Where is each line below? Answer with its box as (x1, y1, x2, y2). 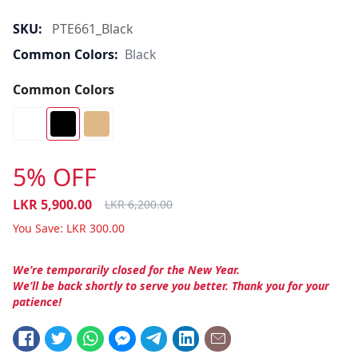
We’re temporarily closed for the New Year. (13, 262, 240, 277)
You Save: (13, 221, 63, 236)
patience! (13, 294, 62, 309)
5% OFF (13, 161, 97, 193)
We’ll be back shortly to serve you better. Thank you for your (13, 278, 329, 293)
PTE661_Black (52, 20, 133, 38)
